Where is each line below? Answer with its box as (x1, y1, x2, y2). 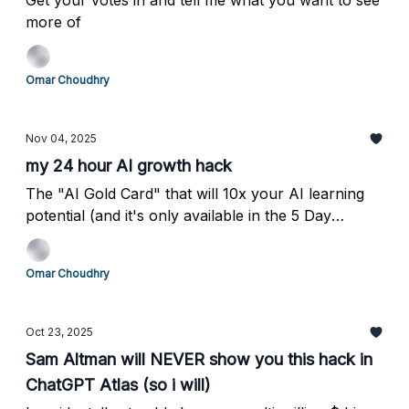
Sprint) (26, 228, 73, 246)
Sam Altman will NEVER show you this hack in (26, 350, 372, 369)
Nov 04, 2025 (26, 131, 97, 145)
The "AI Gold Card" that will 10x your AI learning (26, 184, 364, 203)
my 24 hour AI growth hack (26, 156, 232, 175)
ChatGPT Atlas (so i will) (26, 375, 211, 394)
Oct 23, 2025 (26, 325, 93, 339)
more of (26, 13, 81, 31)
